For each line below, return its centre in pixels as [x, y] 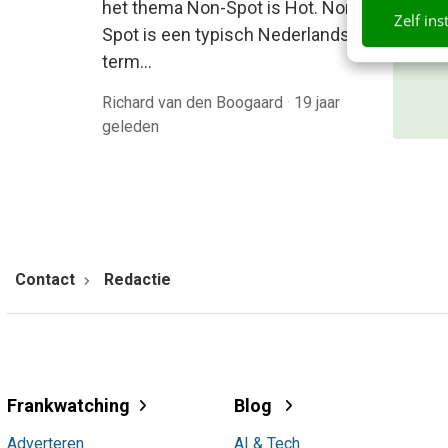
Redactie [137, 279]
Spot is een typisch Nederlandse [231, 34]
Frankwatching [68, 405]
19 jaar [317, 102]
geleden [130, 126]
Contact [45, 279]
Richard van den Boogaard [194, 102]
